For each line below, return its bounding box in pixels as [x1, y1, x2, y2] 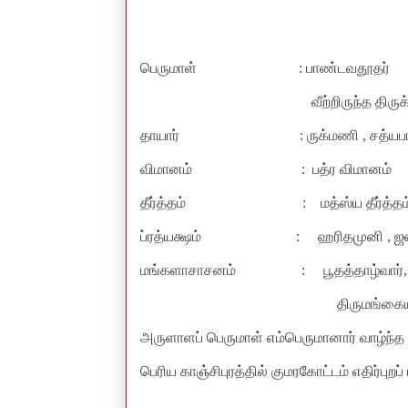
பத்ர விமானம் [312, 160, 392, 177]
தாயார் [140, 127, 179, 143]
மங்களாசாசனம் [140, 261, 247, 278]
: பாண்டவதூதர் [295, 59, 390, 76]
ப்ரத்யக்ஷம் [140, 228, 205, 244]
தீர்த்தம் [140, 194, 189, 210]
